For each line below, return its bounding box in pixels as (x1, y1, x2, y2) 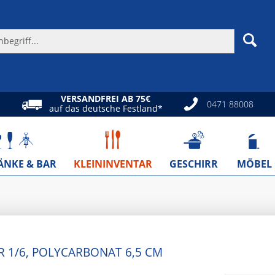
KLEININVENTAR (74, 157, 152, 171)
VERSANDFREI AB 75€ (61, 93, 150, 104)
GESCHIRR (169, 157, 218, 171)
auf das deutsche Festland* (48, 103, 163, 114)
